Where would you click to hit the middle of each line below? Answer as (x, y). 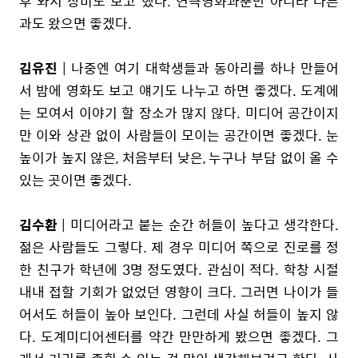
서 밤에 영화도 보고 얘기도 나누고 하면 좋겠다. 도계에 (179, 90)
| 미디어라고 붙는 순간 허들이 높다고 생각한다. (198, 224)
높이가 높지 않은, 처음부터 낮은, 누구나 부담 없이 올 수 (179, 157)
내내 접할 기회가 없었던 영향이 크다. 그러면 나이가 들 (179, 291)
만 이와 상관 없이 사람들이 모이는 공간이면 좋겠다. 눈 (179, 135)
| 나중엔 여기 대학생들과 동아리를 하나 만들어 (198, 68)
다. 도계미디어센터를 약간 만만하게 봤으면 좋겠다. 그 (179, 336)
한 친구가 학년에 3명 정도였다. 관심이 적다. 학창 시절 (179, 269)
